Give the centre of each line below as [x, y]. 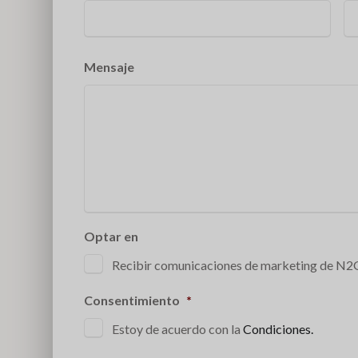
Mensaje [109, 66]
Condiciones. [278, 328]
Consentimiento [132, 300]
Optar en [111, 236]
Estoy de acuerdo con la [177, 328]
